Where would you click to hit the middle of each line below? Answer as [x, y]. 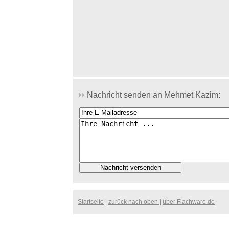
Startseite [91, 202]
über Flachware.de [189, 202]
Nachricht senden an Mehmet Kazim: [153, 95]
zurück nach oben [134, 202]
